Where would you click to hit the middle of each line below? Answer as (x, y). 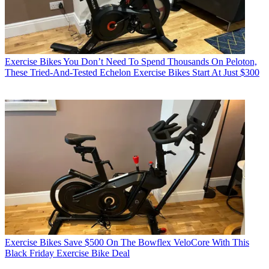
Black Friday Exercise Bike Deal (67, 253)
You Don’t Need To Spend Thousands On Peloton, (160, 62)
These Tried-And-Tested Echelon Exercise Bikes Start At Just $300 (132, 73)
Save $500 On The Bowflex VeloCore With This (156, 243)
